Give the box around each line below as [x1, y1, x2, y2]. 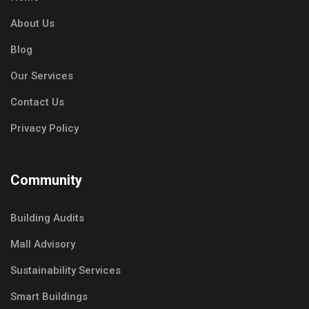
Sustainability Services [10, 264, 121, 277]
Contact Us [10, 96, 64, 109]
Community [10, 172, 82, 189]
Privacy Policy [10, 122, 79, 135]
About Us [10, 17, 54, 30]
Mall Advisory [10, 238, 75, 251]
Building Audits [10, 212, 84, 225]
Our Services [10, 70, 73, 83]
